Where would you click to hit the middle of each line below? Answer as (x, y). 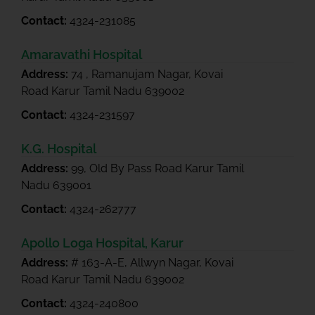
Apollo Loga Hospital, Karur (102, 243)
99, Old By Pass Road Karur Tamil (157, 168)
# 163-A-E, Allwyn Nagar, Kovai (152, 263)
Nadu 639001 (56, 185)
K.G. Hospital (59, 149)
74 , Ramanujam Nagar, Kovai (147, 74)
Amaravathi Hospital (82, 54)
